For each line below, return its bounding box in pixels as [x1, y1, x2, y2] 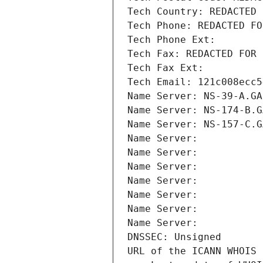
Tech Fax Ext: [127, 62, 204, 74]
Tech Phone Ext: [127, 34, 215, 46]
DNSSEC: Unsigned [127, 231, 221, 243]
